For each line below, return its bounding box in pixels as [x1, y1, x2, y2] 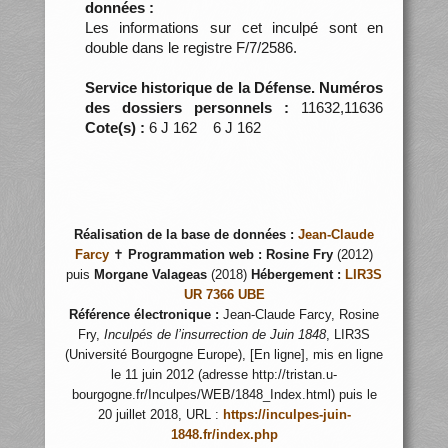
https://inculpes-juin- [222, 408, 351, 422]
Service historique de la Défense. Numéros [84, 78, 384, 96]
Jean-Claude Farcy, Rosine [219, 308, 379, 322]
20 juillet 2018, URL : [97, 408, 223, 422]
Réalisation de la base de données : [74, 228, 294, 242]
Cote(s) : [84, 118, 145, 136]
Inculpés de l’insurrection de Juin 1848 [104, 328, 326, 342]
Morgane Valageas [94, 268, 207, 282]
